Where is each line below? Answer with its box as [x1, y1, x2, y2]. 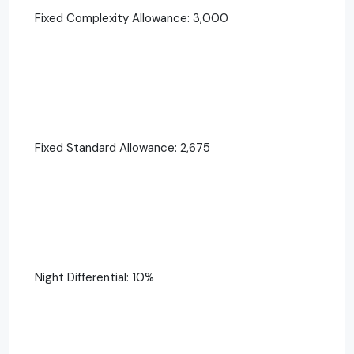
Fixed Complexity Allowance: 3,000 [35, 9, 228, 26]
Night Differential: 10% [35, 269, 154, 285]
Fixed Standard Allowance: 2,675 [35, 139, 210, 156]
